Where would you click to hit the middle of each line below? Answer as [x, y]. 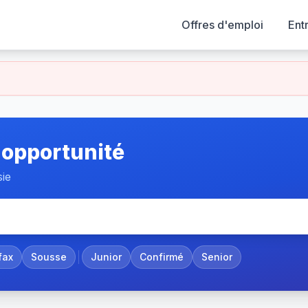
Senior [217, 257]
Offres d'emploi [222, 25]
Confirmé [162, 257]
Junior [106, 257]
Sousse [49, 257]
